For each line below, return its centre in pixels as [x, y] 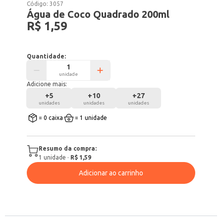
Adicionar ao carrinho [111, 173]
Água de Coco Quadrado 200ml [98, 14]
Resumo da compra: [68, 148]
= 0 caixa [51, 118]
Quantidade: [47, 56]
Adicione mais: [47, 84]
